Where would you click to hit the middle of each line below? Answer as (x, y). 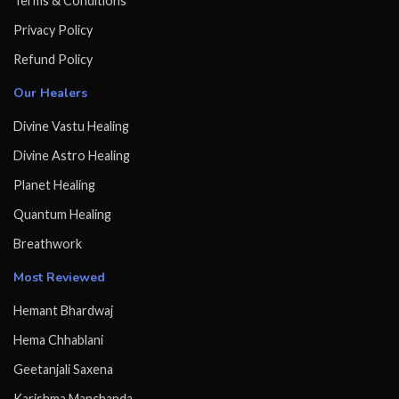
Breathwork (48, 244)
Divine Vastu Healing (71, 126)
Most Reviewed (59, 278)
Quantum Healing (62, 215)
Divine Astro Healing (72, 156)
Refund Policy (53, 60)
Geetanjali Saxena (63, 370)
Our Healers (50, 94)
